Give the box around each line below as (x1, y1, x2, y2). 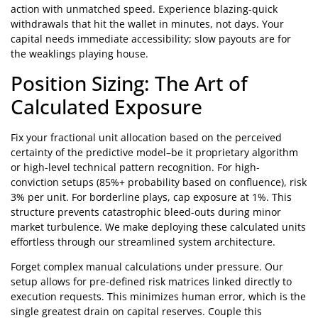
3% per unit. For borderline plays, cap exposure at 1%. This (11, 190, 292, 204)
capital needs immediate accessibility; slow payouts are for (11, 32, 291, 46)
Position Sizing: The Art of (11, 69, 248, 97)
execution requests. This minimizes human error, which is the (11, 290, 306, 304)
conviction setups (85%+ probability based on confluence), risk (11, 175, 307, 189)
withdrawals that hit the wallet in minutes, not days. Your (11, 17, 284, 31)
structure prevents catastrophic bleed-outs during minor (11, 204, 281, 219)
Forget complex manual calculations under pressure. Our (11, 260, 283, 274)
